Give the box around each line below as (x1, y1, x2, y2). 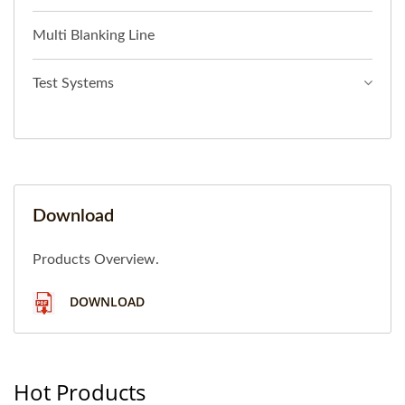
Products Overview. (33, 251, 159, 267)
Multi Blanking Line (33, 27, 155, 42)
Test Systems (33, 75, 114, 90)
